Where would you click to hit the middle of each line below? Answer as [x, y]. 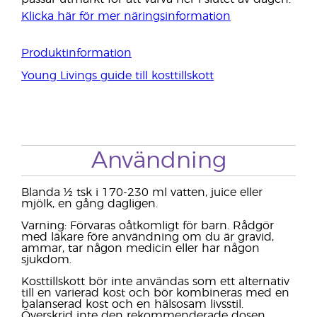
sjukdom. [46, 260]
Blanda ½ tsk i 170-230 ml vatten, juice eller [142, 192]
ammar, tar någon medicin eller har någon [140, 248]
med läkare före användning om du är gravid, [148, 237]
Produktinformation [76, 53]
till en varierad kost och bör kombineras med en [155, 293]
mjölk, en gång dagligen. [90, 204]
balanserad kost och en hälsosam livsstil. [132, 304]
